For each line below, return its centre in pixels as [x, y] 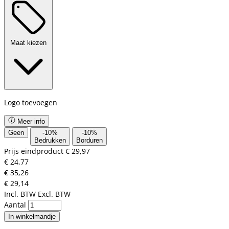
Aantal [16, 204]
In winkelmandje [32, 216]
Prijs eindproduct [35, 151]
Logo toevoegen [33, 102]
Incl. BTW [20, 194]
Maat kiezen [28, 42]
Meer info [30, 121]
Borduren [89, 140]
